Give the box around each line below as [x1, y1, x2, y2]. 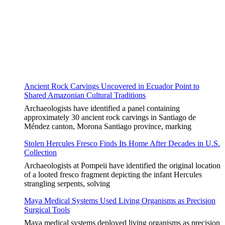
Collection [24, 148, 57, 157]
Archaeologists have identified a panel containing [24, 104, 180, 113]
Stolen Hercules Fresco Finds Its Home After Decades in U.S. [24, 139, 220, 148]
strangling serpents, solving [24, 179, 110, 188]
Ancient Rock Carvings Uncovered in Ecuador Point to [24, 82, 199, 91]
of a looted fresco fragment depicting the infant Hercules [24, 170, 202, 179]
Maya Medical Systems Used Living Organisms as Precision [24, 196, 215, 205]
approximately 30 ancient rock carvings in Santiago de [24, 113, 196, 122]
